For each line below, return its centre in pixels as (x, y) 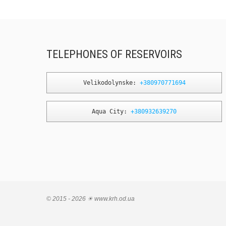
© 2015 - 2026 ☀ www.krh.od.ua (91, 199)
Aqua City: (111, 111)
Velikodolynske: (111, 83)
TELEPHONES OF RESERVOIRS (114, 54)
